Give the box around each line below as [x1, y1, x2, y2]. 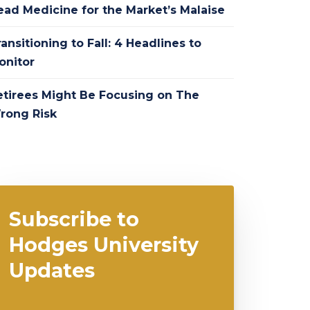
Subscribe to [8, 206, 139, 231]
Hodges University [8, 232, 199, 257]
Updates [8, 257, 95, 282]
